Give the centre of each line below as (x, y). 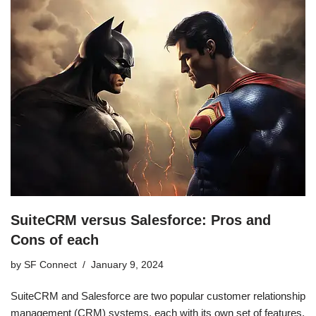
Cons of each (55, 239)
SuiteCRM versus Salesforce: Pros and (141, 220)
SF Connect (50, 265)
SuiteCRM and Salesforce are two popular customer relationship (158, 296)
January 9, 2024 (127, 265)
